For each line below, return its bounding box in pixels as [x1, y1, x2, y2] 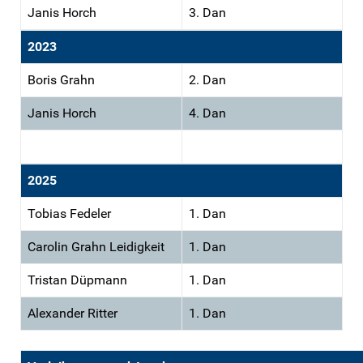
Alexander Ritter [28, 305, 117, 321]
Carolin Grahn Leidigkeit [28, 238, 164, 254]
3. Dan [189, 4, 226, 20]
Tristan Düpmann [28, 271, 127, 288]
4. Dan [189, 105, 226, 121]
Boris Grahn [28, 71, 95, 88]
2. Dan [189, 71, 226, 88]
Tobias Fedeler [28, 205, 111, 221]
